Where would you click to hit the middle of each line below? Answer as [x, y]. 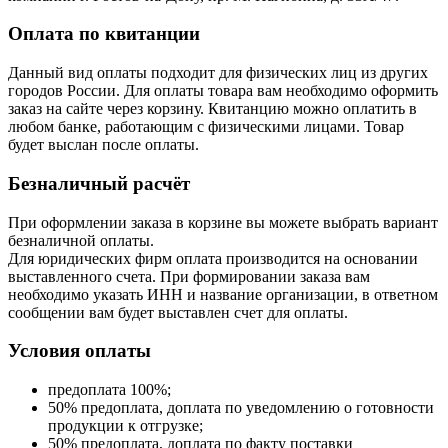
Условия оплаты [79, 351]
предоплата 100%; [109, 390]
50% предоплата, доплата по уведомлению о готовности [241, 408]
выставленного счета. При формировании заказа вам [189, 276]
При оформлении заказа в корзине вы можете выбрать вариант [223, 222]
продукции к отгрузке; [125, 426]
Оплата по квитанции [104, 34]
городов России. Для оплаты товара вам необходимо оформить [223, 91]
